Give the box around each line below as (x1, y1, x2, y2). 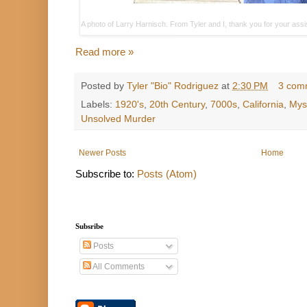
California (243, 99, 284, 110)
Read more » (75, 46, 134, 58)
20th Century (149, 99, 205, 110)
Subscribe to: (75, 167, 137, 180)
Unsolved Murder (81, 113, 156, 124)
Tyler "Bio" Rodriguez (127, 81, 219, 92)
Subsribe (75, 221, 103, 230)
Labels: (81, 99, 115, 110)
